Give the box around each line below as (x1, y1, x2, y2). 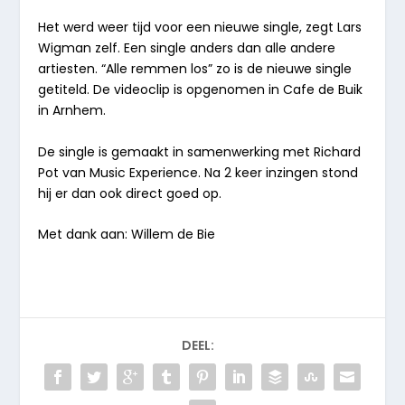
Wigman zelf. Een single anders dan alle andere (38, 39, 336, 58)
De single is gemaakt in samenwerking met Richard (38, 142, 362, 161)
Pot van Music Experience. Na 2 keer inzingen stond (38, 163, 359, 182)
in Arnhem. (38, 101, 107, 120)
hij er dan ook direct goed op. (38, 184, 222, 202)
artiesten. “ (38, 60, 107, 79)
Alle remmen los (106, 60, 209, 79)
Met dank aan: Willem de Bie (38, 224, 216, 243)
